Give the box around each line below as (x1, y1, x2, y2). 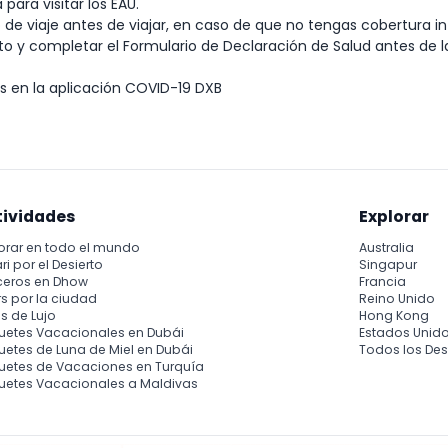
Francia (359, 273, 407, 291)
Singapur (359, 256, 418, 274)
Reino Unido (359, 290, 436, 308)
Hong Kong (359, 307, 430, 325)
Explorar (359, 204, 430, 228)
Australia (359, 239, 415, 257)
